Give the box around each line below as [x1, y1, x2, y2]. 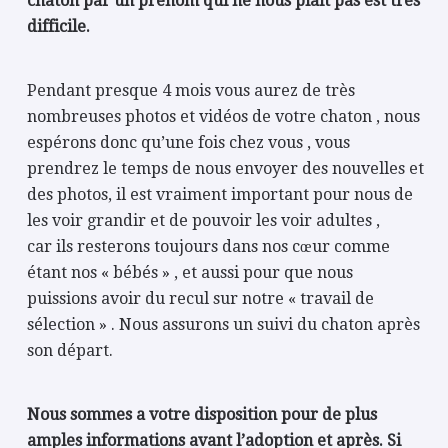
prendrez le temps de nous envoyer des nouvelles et [27, 159, 425, 178]
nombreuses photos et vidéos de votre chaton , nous [27, 107, 421, 126]
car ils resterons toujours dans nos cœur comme [27, 237, 391, 256]
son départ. [27, 341, 114, 360]
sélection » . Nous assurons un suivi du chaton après [27, 315, 421, 334]
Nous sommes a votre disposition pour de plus [27, 405, 378, 424]
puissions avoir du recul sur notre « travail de [27, 289, 375, 308]
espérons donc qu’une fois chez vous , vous [27, 133, 351, 152]
